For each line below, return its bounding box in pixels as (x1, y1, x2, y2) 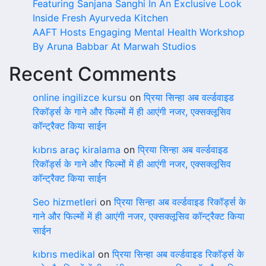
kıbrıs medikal (33, 248, 95, 260)
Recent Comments (9, 62, 176, 85)
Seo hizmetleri (33, 196, 97, 208)
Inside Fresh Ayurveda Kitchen (33, 12, 168, 24)
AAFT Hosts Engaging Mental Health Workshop (33, 26, 245, 38)
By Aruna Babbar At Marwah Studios (33, 40, 196, 52)
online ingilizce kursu (33, 91, 126, 103)
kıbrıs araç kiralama (33, 144, 121, 156)
